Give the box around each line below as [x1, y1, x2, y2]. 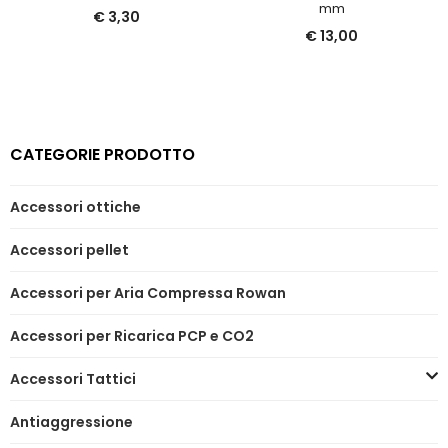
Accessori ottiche [10, 196, 141, 217]
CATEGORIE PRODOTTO [10, 142, 195, 166]
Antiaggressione [10, 411, 133, 432]
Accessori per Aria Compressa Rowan [10, 282, 286, 303]
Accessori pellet [10, 239, 129, 260]
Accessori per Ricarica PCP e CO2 [10, 325, 254, 346]
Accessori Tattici [10, 368, 136, 389]
